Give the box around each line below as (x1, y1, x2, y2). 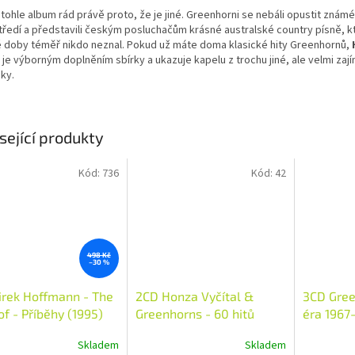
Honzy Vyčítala (135, 323, 221, 338)
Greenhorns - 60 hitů (135, 305, 254, 321)
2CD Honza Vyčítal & (135, 288, 254, 303)
